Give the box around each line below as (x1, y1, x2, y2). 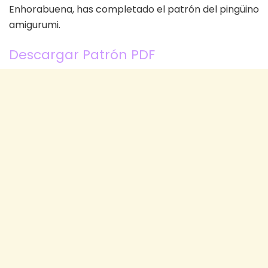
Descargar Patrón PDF (9, 45, 155, 64)
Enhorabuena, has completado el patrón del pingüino (9, 2, 259, 17)
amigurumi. (9, 18, 60, 32)
